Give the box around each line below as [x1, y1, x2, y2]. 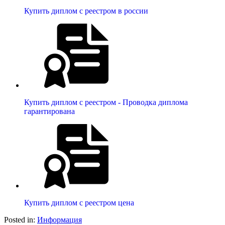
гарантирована [24, 106, 75, 116]
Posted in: [4, 215, 37, 224]
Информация [37, 215, 82, 224]
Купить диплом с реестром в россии [24, 6, 148, 15]
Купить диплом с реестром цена [24, 198, 134, 207]
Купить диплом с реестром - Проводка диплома [24, 97, 188, 106]
